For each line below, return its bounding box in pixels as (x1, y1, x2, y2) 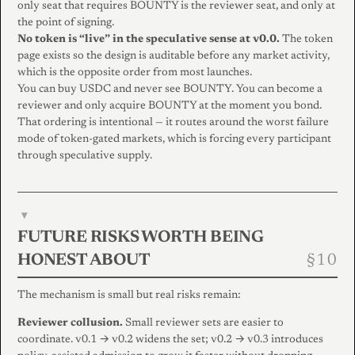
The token (280, 34, 333, 46)
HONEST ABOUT (17, 253, 151, 270)
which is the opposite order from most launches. (17, 67, 252, 79)
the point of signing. (17, 17, 114, 29)
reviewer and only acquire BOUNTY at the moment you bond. (17, 101, 322, 113)
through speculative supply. (17, 151, 152, 162)
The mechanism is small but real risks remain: (17, 289, 241, 301)
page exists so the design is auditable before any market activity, (17, 51, 330, 63)
